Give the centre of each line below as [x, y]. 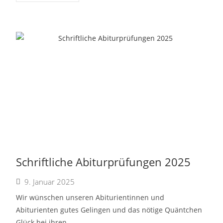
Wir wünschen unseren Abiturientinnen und [90, 197]
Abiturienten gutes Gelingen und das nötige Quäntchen [109, 210]
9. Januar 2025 [50, 182]
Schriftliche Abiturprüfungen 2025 [104, 162]
